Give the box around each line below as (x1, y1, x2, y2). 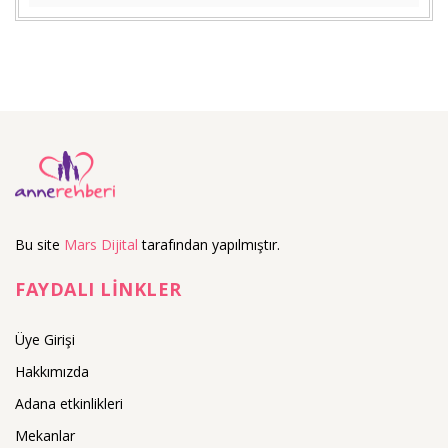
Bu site (15, 235, 64, 255)
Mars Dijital (64, 235, 138, 255)
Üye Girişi (15, 330, 75, 350)
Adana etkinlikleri (15, 394, 123, 414)
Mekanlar (15, 426, 75, 446)
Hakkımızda (15, 362, 89, 382)
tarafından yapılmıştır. (138, 235, 280, 255)
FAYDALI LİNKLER (15, 277, 182, 302)
